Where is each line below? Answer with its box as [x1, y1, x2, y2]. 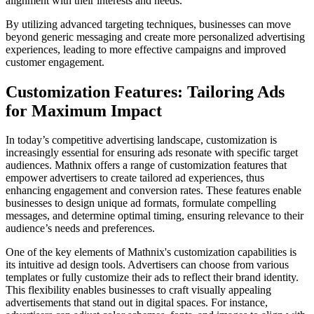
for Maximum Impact [6, 101, 162, 120]
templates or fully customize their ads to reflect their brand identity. [6, 271, 299, 284]
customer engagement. [6, 55, 104, 68]
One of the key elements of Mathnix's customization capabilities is [6, 246, 296, 259]
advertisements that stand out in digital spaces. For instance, [6, 296, 268, 309]
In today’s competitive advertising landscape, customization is [6, 134, 277, 146]
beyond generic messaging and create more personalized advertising [6, 30, 305, 43]
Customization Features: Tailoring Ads [6, 82, 285, 101]
